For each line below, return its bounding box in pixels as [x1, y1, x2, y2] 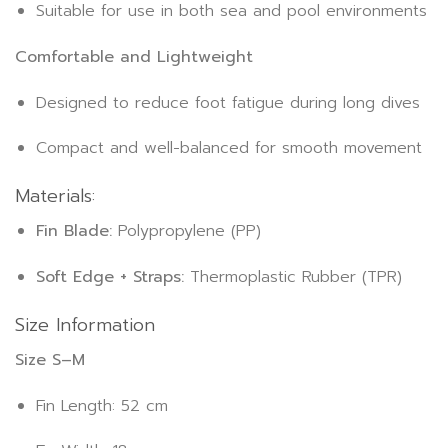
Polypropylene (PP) [111, 219, 261, 244]
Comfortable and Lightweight [15, 44, 253, 69]
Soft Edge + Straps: [35, 264, 184, 289]
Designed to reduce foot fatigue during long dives [35, 90, 420, 115]
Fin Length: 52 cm [35, 393, 168, 418]
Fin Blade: [35, 219, 112, 244]
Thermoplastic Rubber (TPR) [183, 264, 402, 289]
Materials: [15, 182, 95, 211]
